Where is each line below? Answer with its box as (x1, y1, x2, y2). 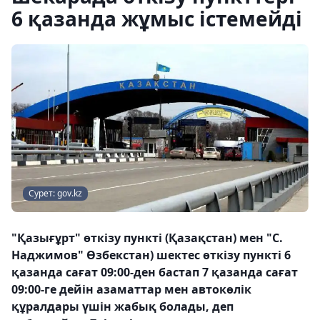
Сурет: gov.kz (29, 186, 82, 199)
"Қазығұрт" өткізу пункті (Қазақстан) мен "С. (11, 229, 283, 246)
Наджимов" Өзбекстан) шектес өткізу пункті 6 (11, 246, 291, 263)
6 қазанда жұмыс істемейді (11, 5, 302, 32)
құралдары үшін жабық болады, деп (11, 298, 234, 314)
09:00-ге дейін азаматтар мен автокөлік (11, 281, 251, 297)
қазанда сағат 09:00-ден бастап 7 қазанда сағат (11, 264, 298, 280)
